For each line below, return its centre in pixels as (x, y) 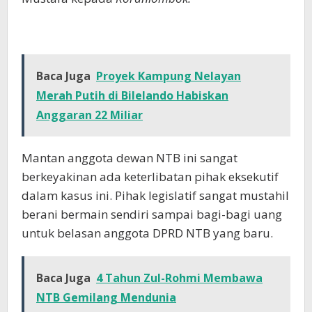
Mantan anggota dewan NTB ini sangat (130, 158)
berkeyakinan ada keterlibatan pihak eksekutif (150, 177)
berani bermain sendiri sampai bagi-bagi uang (152, 214)
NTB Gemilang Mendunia (106, 298)
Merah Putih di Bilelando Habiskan (132, 96)
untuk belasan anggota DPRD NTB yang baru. (147, 233)
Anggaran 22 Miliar (89, 115)
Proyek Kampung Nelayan (169, 76)
